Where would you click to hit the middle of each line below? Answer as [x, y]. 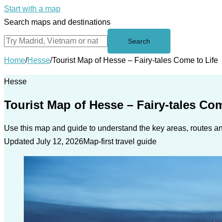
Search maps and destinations [57, 22]
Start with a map [32, 9]
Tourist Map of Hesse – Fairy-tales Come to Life [135, 60]
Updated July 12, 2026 [44, 141]
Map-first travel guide [120, 141]
